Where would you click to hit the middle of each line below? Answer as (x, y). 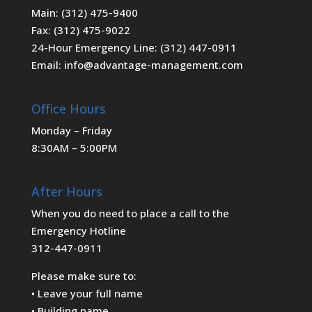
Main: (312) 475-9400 (84, 12)
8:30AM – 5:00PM (74, 148)
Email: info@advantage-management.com (137, 64)
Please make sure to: (84, 276)
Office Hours (68, 109)
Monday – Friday (71, 131)
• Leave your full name (87, 294)
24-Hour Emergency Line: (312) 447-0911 (134, 47)
